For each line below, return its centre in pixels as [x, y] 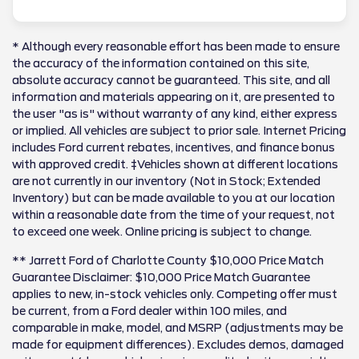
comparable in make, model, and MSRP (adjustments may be [177, 327]
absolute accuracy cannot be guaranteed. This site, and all [171, 80]
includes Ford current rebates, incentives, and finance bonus [173, 147]
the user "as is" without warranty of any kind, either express [175, 113]
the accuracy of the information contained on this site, [161, 63]
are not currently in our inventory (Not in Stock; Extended [166, 181]
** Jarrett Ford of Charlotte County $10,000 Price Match [168, 260]
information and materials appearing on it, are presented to [173, 97]
